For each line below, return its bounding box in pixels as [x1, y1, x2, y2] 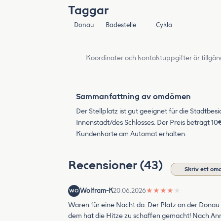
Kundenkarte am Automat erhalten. [76, 129, 186, 138]
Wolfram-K [80, 186, 113, 194]
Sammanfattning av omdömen [76, 91, 191, 101]
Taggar [68, 2, 109, 17]
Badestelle [106, 21, 136, 29]
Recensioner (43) [68, 157, 166, 172]
